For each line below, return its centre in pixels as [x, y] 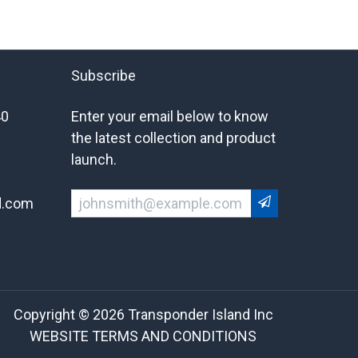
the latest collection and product [173, 138]
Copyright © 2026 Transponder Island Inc [143, 314]
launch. [93, 159]
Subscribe [103, 76]
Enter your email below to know [169, 116]
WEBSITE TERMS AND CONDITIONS [143, 336]
